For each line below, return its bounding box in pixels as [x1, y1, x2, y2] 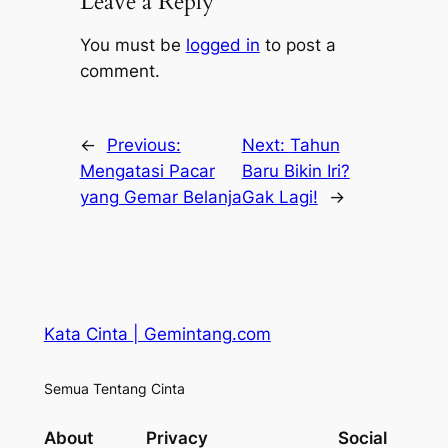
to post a [259, 34, 336, 55]
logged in [185, 34, 260, 55]
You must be [79, 34, 186, 55]
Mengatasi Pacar [79, 161, 215, 182]
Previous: [106, 135, 181, 156]
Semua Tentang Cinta [43, 380, 185, 398]
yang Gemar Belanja [79, 187, 242, 208]
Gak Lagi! [241, 187, 318, 208]
